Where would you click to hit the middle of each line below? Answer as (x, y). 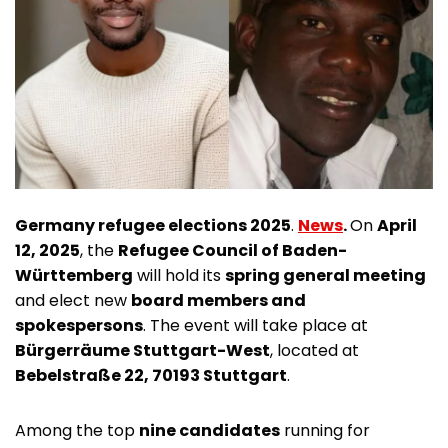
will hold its (179, 275)
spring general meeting (325, 275)
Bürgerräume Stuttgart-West (142, 350)
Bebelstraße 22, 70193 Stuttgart (151, 375)
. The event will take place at (255, 325)
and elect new (73, 300)
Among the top (77, 430)
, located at (314, 350)
